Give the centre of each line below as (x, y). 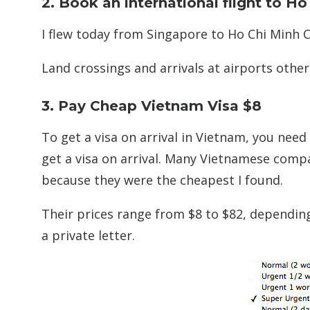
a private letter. (88, 235)
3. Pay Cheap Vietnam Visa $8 (152, 106)
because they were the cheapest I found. (162, 180)
